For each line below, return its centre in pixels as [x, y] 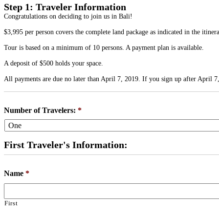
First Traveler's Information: [66, 144]
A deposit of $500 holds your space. [54, 63]
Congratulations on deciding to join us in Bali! [68, 16]
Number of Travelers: [40, 110]
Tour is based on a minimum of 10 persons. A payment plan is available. [104, 47]
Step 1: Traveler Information [65, 7]
